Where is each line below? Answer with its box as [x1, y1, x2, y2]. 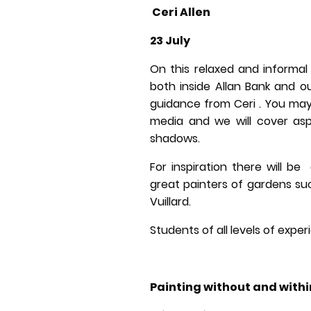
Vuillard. [150, 193, 194, 210]
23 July [150, 32, 190, 49]
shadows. [150, 130, 200, 146]
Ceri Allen [150, 3, 210, 20]
